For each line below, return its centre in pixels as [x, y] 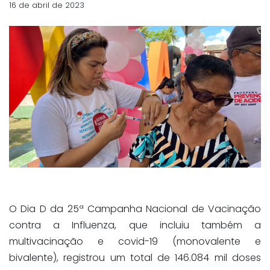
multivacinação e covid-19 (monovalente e [135, 242]
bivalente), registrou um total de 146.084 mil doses [135, 258]
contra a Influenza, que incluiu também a [135, 225]
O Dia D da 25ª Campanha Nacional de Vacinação [135, 209]
